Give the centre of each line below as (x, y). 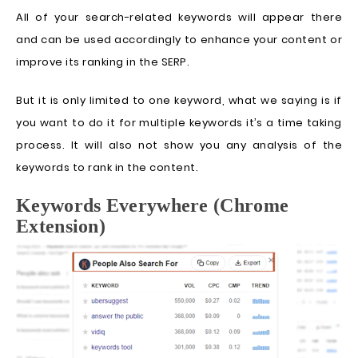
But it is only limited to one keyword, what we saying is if (179, 101)
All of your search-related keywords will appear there (179, 18)
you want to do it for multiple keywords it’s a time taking (179, 123)
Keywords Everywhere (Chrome (153, 206)
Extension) (61, 227)
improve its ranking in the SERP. (103, 62)
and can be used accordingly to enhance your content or (179, 40)
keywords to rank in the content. (107, 168)
